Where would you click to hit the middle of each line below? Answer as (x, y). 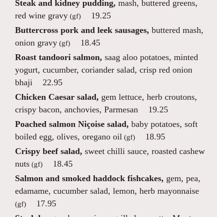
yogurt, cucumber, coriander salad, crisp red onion (104, 70)
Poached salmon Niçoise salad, (72, 124)
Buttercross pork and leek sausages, (82, 30)
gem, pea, (182, 178)
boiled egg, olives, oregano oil (69, 137)
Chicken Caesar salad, (57, 97)
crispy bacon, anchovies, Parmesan (77, 109)
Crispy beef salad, (49, 151)
